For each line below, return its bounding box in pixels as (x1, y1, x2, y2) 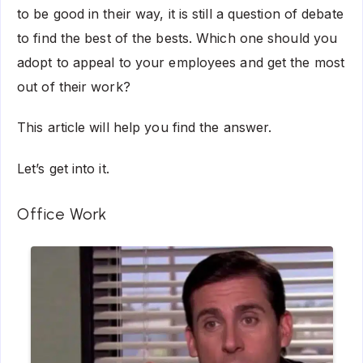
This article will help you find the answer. (17, 119, 272, 136)
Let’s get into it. (17, 160, 109, 177)
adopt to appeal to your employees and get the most (17, 53, 345, 70)
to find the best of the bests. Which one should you (17, 29, 338, 46)
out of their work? (17, 78, 130, 95)
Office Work (17, 204, 107, 224)
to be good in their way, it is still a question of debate (17, 5, 344, 22)
